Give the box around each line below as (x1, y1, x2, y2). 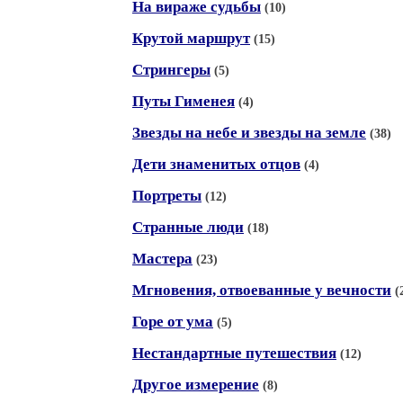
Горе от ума (132, 313, 213, 330)
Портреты (132, 187, 201, 204)
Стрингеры (132, 61, 210, 78)
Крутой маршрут (132, 30, 250, 47)
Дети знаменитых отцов (132, 156, 300, 173)
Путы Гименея (132, 93, 235, 110)
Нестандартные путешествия (132, 345, 336, 362)
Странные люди (132, 219, 244, 236)
